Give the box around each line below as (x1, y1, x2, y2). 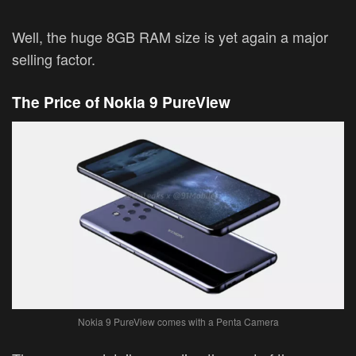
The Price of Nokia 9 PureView (12, 91, 230, 114)
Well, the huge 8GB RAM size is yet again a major (12, 25, 328, 47)
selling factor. (12, 48, 95, 69)
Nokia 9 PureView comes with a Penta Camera (77, 314, 279, 328)
